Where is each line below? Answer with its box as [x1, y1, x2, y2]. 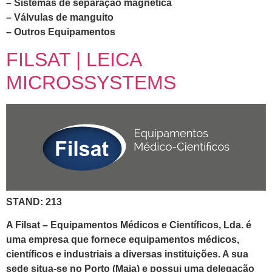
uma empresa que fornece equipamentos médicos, [6, 234, 239, 245]
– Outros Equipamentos [6, 26, 115, 37]
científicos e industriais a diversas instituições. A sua [6, 249, 248, 260]
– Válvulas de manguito [6, 12, 114, 22]
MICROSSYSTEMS [6, 72, 176, 94]
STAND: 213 [6, 196, 62, 207]
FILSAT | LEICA [6, 49, 141, 71]
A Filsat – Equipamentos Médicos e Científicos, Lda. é [6, 220, 251, 231]
